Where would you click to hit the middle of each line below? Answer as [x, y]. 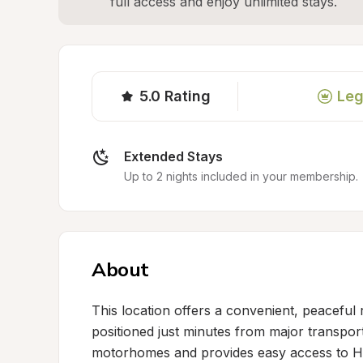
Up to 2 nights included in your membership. [241, 176]
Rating [188, 96]
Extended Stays [173, 156]
